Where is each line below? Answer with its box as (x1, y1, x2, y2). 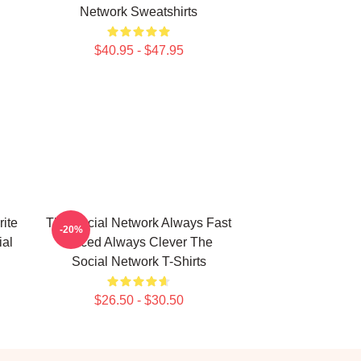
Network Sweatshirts (80, 5, 197, 19)
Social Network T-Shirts (71, 255, 206, 268)
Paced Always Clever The (64, 235, 213, 249)
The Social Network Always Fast (46, 216, 231, 230)
